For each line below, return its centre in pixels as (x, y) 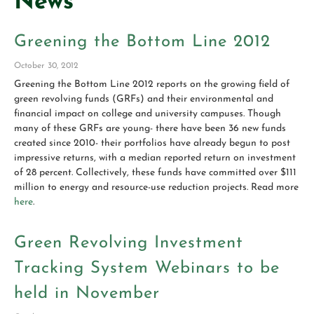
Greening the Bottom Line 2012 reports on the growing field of (152, 84)
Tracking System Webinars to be (147, 268)
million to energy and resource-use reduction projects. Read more (156, 187)
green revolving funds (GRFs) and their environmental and (144, 99)
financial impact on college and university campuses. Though (148, 114)
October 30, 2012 (46, 66)
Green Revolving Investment (129, 243)
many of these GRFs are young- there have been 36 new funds (150, 129)
